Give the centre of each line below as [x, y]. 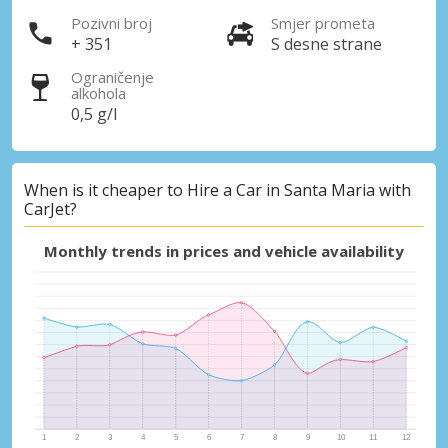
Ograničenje [112, 76]
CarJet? [50, 209]
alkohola [98, 92]
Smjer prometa [323, 22]
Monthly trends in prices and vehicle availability [224, 250]
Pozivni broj [111, 22]
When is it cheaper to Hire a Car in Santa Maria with [217, 190]
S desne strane [326, 43]
